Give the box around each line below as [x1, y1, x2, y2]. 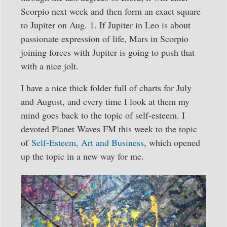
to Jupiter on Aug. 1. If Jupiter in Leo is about [21, 18, 191, 31]
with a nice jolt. [21, 59, 79, 72]
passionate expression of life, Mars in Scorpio [21, 32, 188, 45]
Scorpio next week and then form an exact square [21, 5, 201, 17]
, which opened [144, 136, 200, 148]
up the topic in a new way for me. [21, 149, 144, 162]
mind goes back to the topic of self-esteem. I [21, 108, 185, 121]
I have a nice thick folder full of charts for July [21, 81, 192, 94]
